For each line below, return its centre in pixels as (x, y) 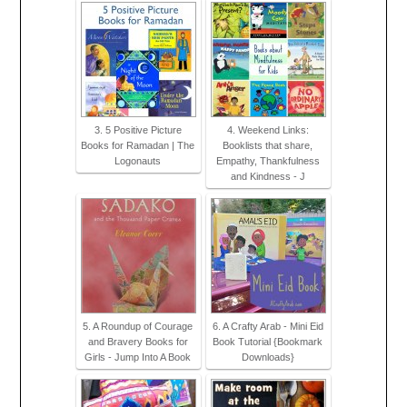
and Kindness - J (268, 177)
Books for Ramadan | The (138, 146)
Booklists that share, (268, 146)
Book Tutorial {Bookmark (268, 342)
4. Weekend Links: (268, 130)
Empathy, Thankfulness (268, 161)
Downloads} (268, 357)
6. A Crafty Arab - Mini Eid (268, 327)
